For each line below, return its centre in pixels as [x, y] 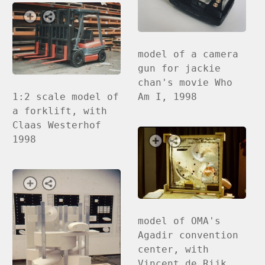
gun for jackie [180, 68]
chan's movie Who [185, 82]
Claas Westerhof [57, 125]
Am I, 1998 [168, 96]
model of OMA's [180, 221]
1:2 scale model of [66, 96]
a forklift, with [60, 111]
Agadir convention [188, 235]
